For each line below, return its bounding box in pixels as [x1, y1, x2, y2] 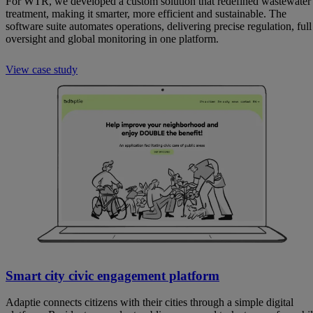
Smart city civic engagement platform [6, 268, 219, 283]
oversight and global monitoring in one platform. [6, 32, 219, 45]
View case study [6, 63, 78, 75]
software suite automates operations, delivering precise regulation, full [6, 20, 312, 32]
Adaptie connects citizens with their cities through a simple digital [6, 296, 293, 309]
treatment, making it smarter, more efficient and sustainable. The [6, 7, 286, 20]
